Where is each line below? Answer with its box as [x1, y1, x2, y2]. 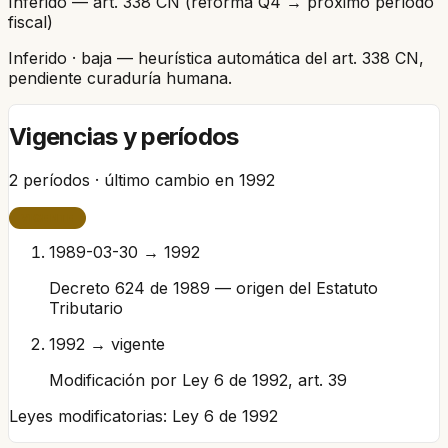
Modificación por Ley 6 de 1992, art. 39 [49, 370, 347, 391]
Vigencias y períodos [9, 122, 239, 152]
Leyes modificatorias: [9, 406, 172, 427]
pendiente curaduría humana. [8, 67, 232, 88]
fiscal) [8, 11, 53, 32]
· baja [67, 47, 112, 68]
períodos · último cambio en [18, 170, 239, 191]
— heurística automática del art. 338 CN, [117, 47, 424, 68]
